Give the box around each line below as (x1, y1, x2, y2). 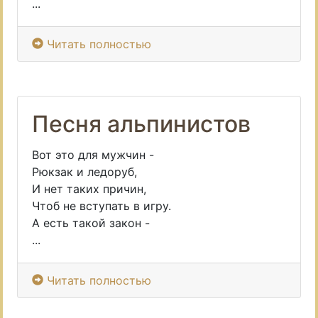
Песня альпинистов (32, 110, 251, 138)
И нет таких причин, (32, 182, 146, 196)
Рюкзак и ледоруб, (32, 165, 137, 179)
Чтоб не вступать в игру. (32, 199, 171, 213)
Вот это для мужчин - (32, 148, 154, 162)
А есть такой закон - (32, 216, 150, 230)
